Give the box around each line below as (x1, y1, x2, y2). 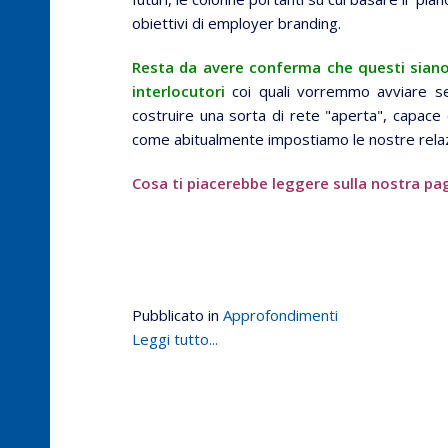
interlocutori (132, 81, 225, 101)
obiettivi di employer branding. (132, 13, 341, 33)
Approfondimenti (223, 305, 338, 325)
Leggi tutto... (132, 329, 218, 349)
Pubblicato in (132, 305, 219, 325)
